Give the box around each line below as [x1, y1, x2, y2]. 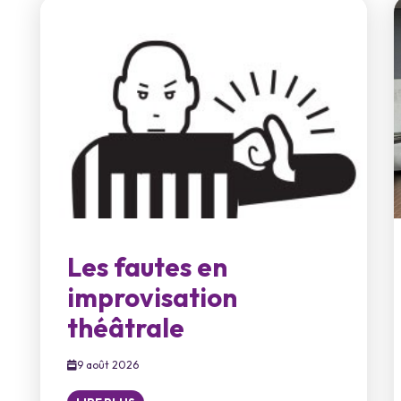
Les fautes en [66, 251, 227, 285]
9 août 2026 [76, 358, 139, 372]
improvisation [66, 281, 237, 315]
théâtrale [66, 311, 184, 346]
